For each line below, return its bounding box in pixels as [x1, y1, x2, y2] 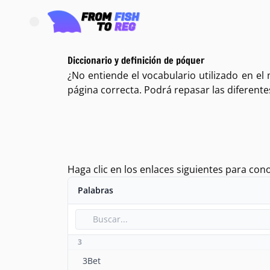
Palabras [78, 184, 113, 196]
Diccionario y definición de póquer [67, 54, 204, 67]
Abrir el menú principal [34, 21, 130, 33]
